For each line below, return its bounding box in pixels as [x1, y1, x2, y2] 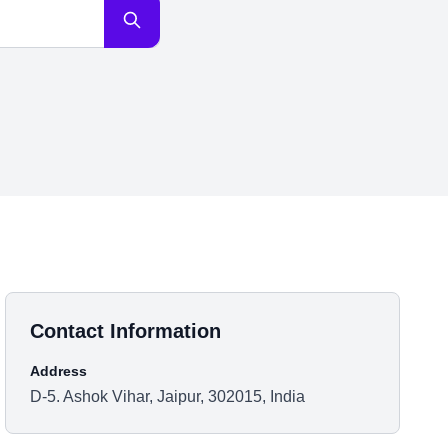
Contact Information [30, 320, 222, 342]
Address [30, 363, 88, 379]
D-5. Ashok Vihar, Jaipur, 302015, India [30, 388, 306, 405]
